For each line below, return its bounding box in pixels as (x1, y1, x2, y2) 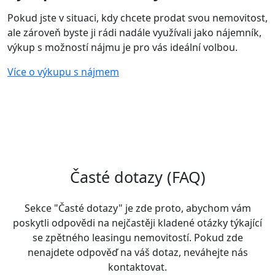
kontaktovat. (108, 260, 167, 274)
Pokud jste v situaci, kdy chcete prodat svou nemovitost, (7, 10, 268, 25)
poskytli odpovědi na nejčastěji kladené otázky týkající (13, 215, 262, 230)
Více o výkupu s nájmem (7, 64, 119, 79)
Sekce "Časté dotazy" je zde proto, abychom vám (24, 201, 251, 215)
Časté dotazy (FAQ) (69, 166, 206, 187)
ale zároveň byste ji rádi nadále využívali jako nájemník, (7, 25, 261, 39)
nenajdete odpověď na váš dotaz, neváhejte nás (27, 245, 248, 259)
